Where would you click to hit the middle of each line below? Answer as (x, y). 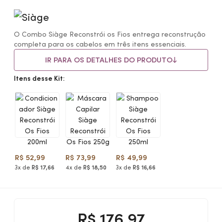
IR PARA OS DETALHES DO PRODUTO (109, 60)
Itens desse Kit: (39, 78)
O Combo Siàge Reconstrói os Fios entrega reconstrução (110, 34)
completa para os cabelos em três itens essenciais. (100, 44)
